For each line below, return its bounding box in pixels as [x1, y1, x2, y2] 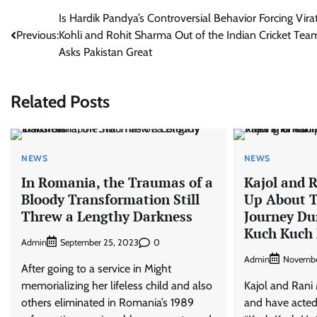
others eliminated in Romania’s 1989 [21, 296, 194, 310]
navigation [10, 37, 86, 57]
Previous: [16, 28, 59, 42]
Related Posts [11, 91, 110, 112]
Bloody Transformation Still [21, 190, 200, 208]
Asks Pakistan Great [59, 45, 152, 59]
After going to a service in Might [21, 262, 171, 276]
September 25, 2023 [60, 237, 139, 248]
